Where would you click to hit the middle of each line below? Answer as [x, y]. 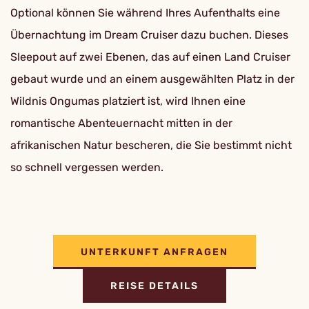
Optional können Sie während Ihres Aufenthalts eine [145, 13]
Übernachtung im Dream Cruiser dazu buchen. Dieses [149, 35]
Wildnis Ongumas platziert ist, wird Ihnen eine [128, 101]
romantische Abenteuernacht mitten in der [121, 123]
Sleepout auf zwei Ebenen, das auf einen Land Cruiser [150, 57]
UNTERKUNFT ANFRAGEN [154, 252]
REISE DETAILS [154, 286]
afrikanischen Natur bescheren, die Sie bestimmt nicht [151, 145]
